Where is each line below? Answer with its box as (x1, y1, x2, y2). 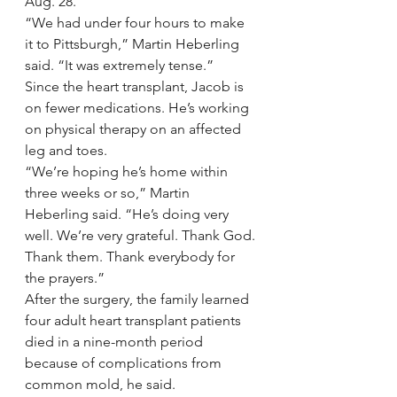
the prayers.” (25, 269, 105, 286)
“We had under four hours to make (25, 14, 248, 31)
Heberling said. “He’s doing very (25, 206, 232, 222)
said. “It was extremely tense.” (25, 57, 214, 74)
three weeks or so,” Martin (25, 184, 193, 201)
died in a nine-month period (25, 333, 206, 350)
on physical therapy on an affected (25, 121, 245, 137)
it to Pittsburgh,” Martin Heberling (25, 35, 243, 52)
